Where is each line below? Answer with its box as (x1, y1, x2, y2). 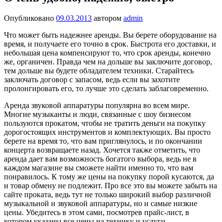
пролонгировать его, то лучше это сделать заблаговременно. (4, 84, 209, 93)
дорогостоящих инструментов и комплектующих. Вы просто (4, 128, 211, 137)
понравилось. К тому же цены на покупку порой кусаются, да (4, 172, 214, 181)
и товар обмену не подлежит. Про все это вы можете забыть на (4, 181, 217, 190)
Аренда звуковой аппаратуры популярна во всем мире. (4, 101, 190, 110)
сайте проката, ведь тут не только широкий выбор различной (4, 190, 211, 199)
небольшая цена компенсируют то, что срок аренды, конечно (4, 49, 211, 57)
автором (94, 14, 123, 23)
